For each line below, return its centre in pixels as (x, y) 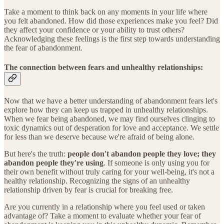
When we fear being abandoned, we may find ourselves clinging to (109, 118)
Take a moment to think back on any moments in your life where (106, 12)
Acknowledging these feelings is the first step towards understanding (112, 39)
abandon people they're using (54, 162)
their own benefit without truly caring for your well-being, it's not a (109, 171)
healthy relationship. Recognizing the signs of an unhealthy (97, 180)
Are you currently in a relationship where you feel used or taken (104, 206)
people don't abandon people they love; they (142, 153)
